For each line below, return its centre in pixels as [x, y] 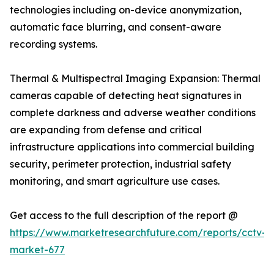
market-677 [37, 250]
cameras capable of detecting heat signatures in [126, 96]
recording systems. [54, 44]
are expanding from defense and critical [106, 130]
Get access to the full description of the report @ [124, 216]
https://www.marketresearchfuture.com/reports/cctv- [138, 233]
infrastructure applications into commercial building [132, 147]
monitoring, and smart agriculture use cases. [115, 181]
